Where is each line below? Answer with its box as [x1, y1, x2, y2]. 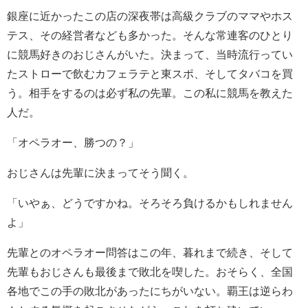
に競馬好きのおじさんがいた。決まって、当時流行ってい [7, 48, 293, 60]
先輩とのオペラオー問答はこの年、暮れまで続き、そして [7, 246, 293, 258]
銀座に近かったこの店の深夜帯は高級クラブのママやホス [7, 10, 293, 21]
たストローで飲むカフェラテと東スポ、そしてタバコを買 [7, 67, 293, 79]
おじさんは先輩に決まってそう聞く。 [7, 166, 194, 178]
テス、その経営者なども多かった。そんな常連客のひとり [7, 29, 293, 41]
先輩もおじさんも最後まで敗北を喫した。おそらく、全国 [7, 265, 293, 277]
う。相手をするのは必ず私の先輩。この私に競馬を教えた [7, 87, 293, 98]
